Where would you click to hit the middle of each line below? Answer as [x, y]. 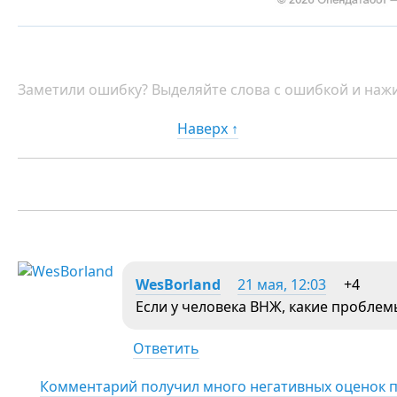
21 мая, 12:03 [282, 284]
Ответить [166, 348]
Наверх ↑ [208, 128]
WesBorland [178, 284]
